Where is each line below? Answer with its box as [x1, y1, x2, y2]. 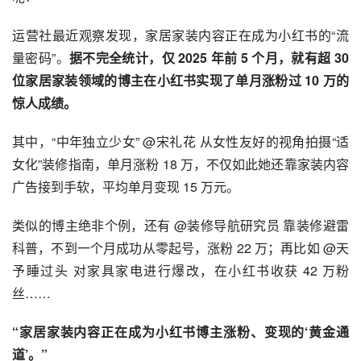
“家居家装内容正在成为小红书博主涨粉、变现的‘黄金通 [12, 322, 349, 341]
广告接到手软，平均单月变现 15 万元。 [12, 176, 239, 196]
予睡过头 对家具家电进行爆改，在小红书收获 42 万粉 [12, 260, 349, 280]
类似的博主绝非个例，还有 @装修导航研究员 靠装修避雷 [12, 215, 349, 234]
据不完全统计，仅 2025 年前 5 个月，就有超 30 [68, 48, 350, 67]
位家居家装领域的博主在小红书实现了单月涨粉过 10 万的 [12, 70, 349, 89]
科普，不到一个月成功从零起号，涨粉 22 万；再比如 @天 [12, 238, 349, 257]
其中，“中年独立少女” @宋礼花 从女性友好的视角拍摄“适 [12, 131, 349, 151]
